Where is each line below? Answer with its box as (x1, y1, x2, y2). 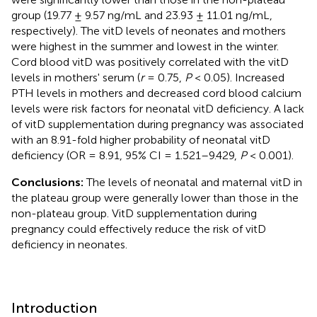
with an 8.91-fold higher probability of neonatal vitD (11, 132, 270, 146)
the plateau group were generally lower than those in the (11, 190, 299, 204)
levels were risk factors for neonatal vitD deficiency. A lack (11, 101, 304, 115)
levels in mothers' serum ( (11, 70, 140, 84)
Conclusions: (11, 175, 83, 189)
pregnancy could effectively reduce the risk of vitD (11, 221, 266, 236)
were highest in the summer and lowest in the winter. (11, 39, 279, 53)
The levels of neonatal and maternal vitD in (83, 175, 302, 189)
